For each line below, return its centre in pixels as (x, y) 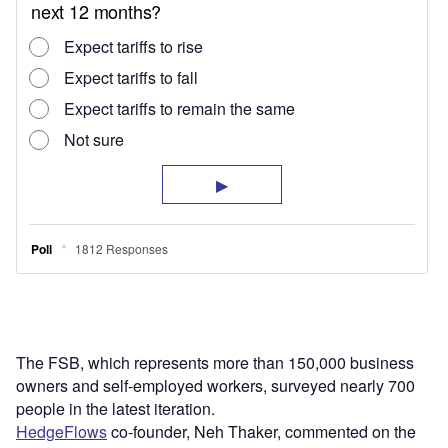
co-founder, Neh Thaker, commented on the (261, 432)
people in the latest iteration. (115, 409)
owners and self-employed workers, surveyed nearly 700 (215, 386)
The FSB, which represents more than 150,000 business (215, 363)
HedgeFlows (61, 432)
